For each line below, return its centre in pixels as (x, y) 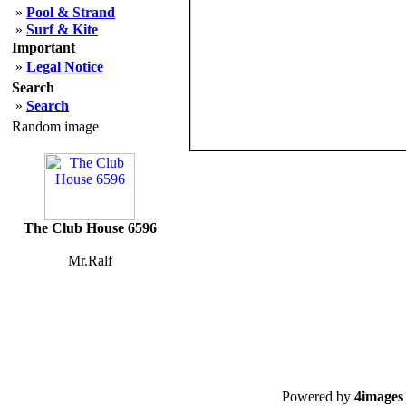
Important (43, 48)
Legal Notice (65, 67)
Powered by (318, 396)
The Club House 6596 (90, 228)
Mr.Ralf (90, 261)
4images (378, 396)
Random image (55, 126)
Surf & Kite (62, 29)
